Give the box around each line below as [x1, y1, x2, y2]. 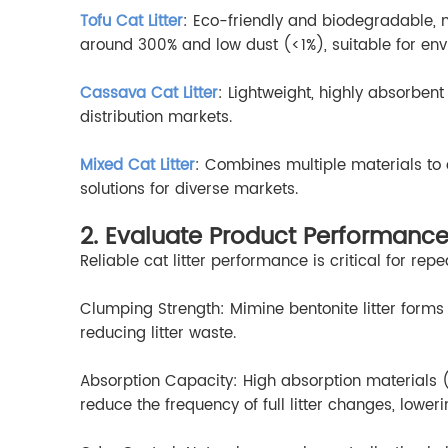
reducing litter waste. [80, 321, 236, 347]
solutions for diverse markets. [80, 177, 298, 203]
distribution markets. [80, 105, 232, 131]
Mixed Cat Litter [80, 153, 195, 179]
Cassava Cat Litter [80, 81, 218, 107]
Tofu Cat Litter [80, 9, 183, 35]
